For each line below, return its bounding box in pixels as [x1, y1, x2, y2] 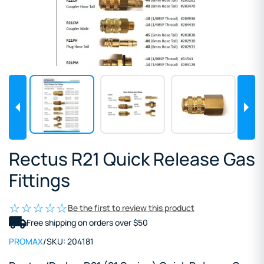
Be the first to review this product [68, 202, 194, 213]
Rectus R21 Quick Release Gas [9, 146, 255, 171]
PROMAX [9, 236, 43, 247]
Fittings [9, 167, 70, 192]
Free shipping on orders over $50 [27, 217, 148, 229]
